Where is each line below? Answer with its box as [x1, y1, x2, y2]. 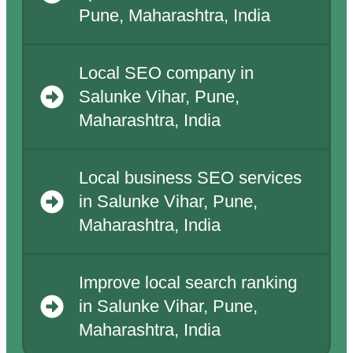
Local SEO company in [78, 64, 254, 84]
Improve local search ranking [78, 273, 297, 293]
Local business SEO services [78, 169, 302, 188]
